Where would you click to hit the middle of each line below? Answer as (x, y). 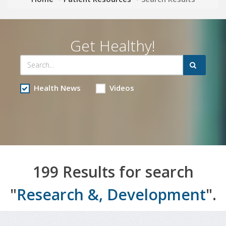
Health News (57, 88)
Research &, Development (111, 194)
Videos (122, 88)
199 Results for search (113, 172)
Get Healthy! (113, 45)
